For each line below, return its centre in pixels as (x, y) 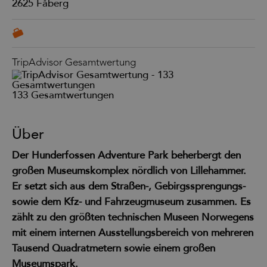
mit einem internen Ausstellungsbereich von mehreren (133, 232)
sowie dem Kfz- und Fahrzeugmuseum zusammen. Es (131, 201)
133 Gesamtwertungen (63, 95)
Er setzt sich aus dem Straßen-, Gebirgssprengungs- (129, 186)
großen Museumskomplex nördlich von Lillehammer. (129, 170)
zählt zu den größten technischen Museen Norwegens (133, 217)
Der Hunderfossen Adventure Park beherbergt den (126, 155)
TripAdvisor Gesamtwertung (74, 63)
